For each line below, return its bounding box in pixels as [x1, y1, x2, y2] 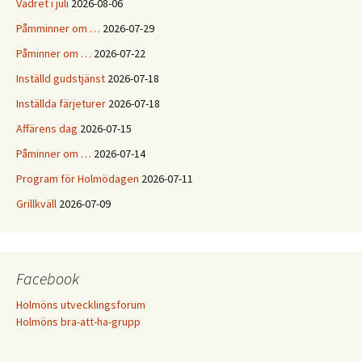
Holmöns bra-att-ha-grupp [16, 314, 141, 329]
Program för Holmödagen [16, 171, 139, 186]
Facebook [16, 268, 79, 288]
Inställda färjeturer [16, 96, 106, 111]
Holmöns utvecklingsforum [16, 297, 145, 312]
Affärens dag [16, 121, 78, 136]
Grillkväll [16, 196, 57, 211]
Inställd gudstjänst [16, 71, 105, 86]
